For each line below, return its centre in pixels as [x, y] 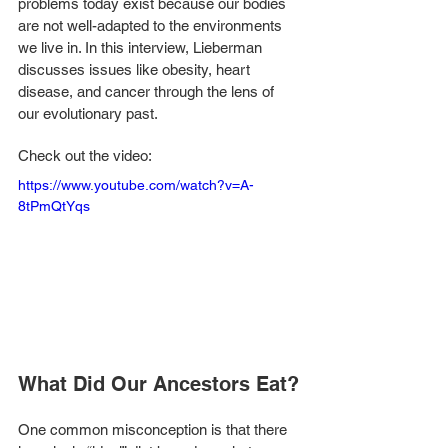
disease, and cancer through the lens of [148, 91]
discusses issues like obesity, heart [136, 69]
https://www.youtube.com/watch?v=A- [136, 185]
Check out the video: [86, 155]
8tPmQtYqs [54, 206]
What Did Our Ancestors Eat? [158, 383]
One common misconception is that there [154, 429]
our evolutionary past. [89, 113]
